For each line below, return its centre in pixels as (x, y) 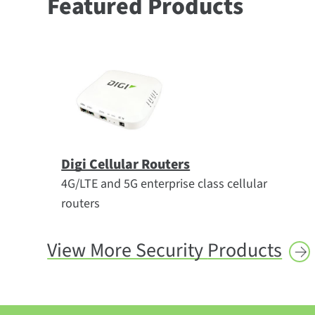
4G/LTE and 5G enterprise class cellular (165, 184)
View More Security (128, 250)
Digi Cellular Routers (126, 165)
